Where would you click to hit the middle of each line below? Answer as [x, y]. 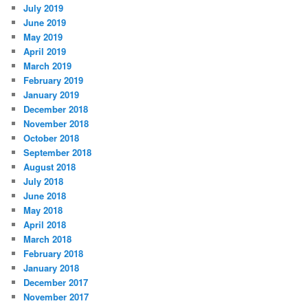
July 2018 [44, 181]
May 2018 [43, 210]
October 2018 [52, 138]
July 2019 [44, 8]
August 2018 [50, 167]
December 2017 [56, 283]
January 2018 [52, 268]
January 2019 [52, 95]
